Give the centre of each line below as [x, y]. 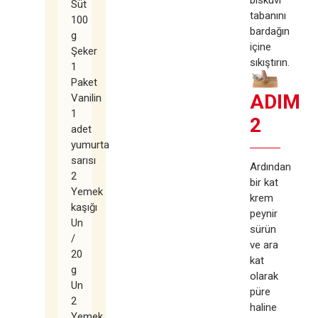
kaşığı [84, 208]
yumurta [90, 145]
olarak [264, 276]
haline [264, 308]
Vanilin [86, 98]
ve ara [264, 245]
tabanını [268, 15]
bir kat [264, 183]
